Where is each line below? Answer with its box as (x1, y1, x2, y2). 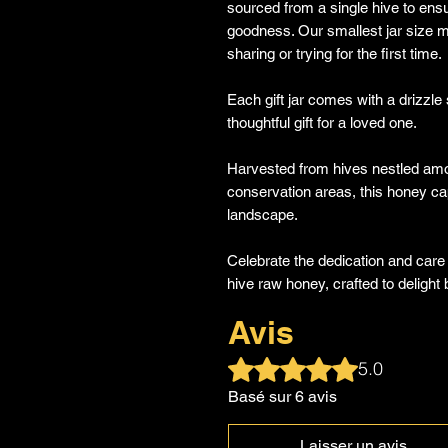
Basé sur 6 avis (228, 387, 337, 406)
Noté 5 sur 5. (227, 354, 317, 371)
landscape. (227, 206, 298, 223)
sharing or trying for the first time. (227, 45, 446, 62)
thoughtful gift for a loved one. (227, 114, 417, 131)
